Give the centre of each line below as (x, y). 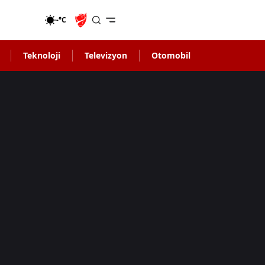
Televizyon (106, 55)
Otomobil (171, 55)
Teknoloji (41, 55)
